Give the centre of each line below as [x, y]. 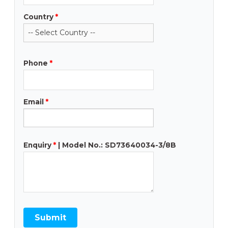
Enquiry [37, 145]
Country [38, 17]
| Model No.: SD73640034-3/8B [117, 145]
